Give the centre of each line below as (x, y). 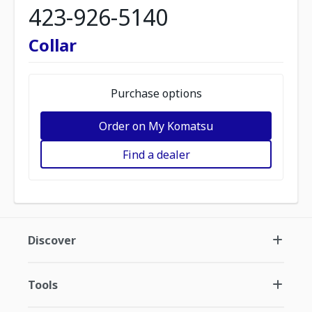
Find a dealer (156, 154)
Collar (53, 45)
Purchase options (156, 93)
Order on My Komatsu (156, 126)
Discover (52, 240)
